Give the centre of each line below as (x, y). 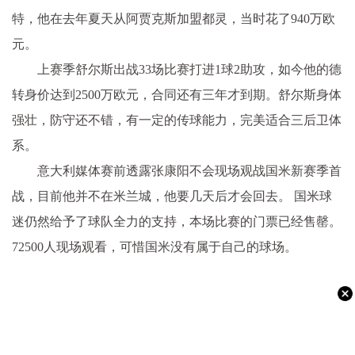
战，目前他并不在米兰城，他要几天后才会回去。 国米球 (172, 196)
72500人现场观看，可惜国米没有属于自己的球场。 (155, 246)
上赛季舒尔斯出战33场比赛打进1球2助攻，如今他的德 (189, 69)
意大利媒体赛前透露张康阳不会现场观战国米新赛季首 (189, 170)
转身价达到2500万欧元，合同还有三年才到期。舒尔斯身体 (177, 94)
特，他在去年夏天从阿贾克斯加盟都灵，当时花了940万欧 (174, 18)
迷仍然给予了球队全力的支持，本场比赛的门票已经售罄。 (177, 221)
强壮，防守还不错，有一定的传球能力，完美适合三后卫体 (177, 120)
